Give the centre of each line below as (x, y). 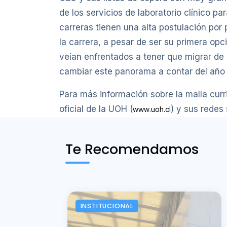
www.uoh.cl (152, 110)
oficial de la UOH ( (96, 109)
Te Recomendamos (132, 149)
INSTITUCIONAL (107, 206)
